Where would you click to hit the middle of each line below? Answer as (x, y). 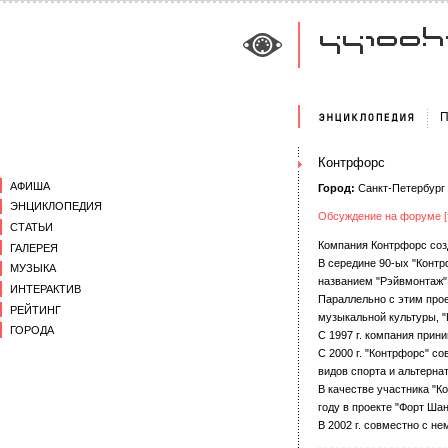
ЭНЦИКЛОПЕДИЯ (56, 206)
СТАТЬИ (31, 226)
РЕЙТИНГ (35, 309)
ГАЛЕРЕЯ (34, 247)
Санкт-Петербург (400, 188)
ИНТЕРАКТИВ (45, 288)
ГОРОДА (32, 330)
